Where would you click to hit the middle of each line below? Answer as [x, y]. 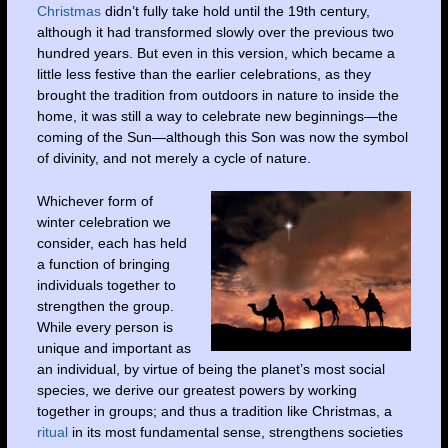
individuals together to [106, 285]
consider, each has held [111, 243]
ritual [52, 432]
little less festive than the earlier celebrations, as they [203, 73]
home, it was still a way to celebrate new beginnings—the [217, 115]
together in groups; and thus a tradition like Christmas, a [214, 411]
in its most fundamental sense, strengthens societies [235, 432]
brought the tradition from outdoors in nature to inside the [217, 94]
